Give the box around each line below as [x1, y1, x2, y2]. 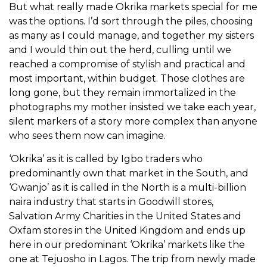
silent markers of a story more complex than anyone [9, 116, 257, 128]
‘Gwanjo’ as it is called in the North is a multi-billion [9, 182, 246, 194]
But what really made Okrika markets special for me [9, 1, 257, 13]
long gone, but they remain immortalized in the [9, 87, 236, 99]
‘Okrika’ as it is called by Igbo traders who [9, 153, 203, 165]
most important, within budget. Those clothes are [9, 73, 245, 85]
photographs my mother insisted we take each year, [9, 101, 256, 113]
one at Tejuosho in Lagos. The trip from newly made [9, 253, 256, 265]
